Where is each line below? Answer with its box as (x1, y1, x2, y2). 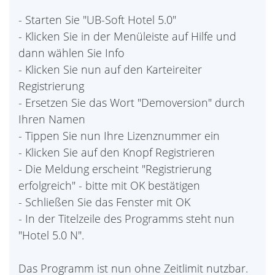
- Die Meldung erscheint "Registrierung (18, 161, 211, 176)
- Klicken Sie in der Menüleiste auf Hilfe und (18, 29, 236, 44)
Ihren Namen (18, 112, 85, 126)
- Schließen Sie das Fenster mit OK (18, 195, 190, 209)
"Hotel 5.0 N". (18, 228, 84, 242)
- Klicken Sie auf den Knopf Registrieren (18, 145, 215, 160)
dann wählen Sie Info (18, 45, 125, 60)
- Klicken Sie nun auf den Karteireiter (18, 62, 202, 77)
